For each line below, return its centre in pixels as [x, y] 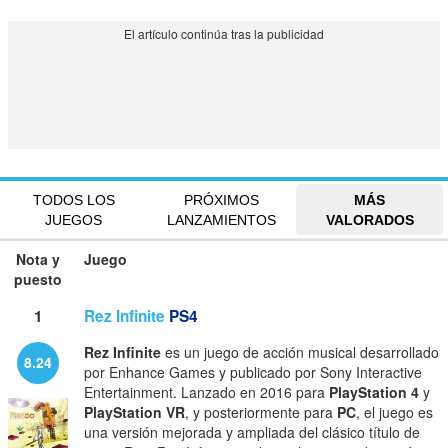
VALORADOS [369, 219]
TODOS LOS [73, 199]
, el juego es [394, 412]
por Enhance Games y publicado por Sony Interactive [253, 372]
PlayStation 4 [374, 392]
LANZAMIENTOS [222, 219]
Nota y [38, 259]
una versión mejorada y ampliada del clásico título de [252, 432]
